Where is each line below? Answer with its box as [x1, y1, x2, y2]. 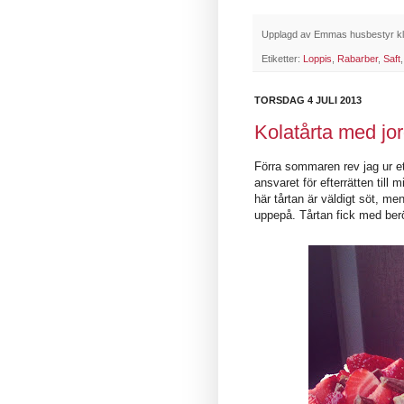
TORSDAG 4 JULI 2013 [254, 95, 362, 106]
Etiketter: [262, 53, 303, 65]
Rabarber [337, 53, 378, 65]
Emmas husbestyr [314, 28, 394, 40]
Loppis [303, 53, 332, 65]
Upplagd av [262, 28, 314, 40]
